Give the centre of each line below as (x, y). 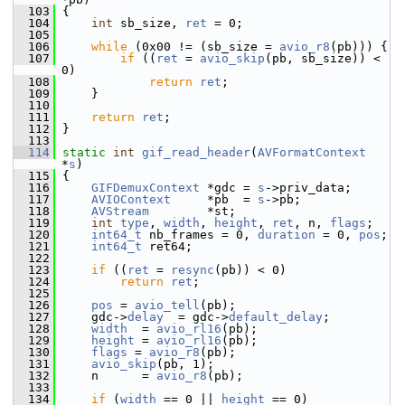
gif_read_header (196, 152)
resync (193, 270)
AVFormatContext (312, 152)
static (84, 152)
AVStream (120, 211)
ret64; (167, 246)
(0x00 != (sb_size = (203, 47)
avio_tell (167, 305)
